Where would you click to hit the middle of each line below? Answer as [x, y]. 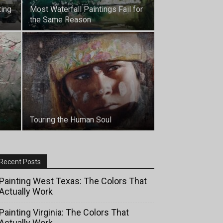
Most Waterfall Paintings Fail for [86, 9]
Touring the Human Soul [71, 120]
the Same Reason [60, 20]
